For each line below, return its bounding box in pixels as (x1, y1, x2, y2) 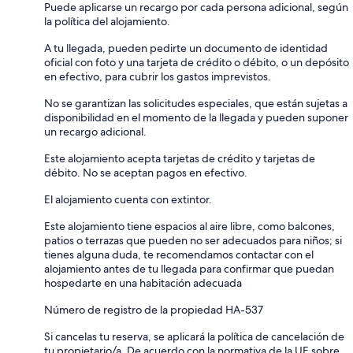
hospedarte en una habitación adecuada (44, 275, 242, 290)
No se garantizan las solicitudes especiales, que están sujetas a (44, 95, 347, 110)
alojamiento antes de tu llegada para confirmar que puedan (44, 261, 334, 276)
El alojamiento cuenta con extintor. (44, 191, 212, 206)
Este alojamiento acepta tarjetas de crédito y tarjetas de (44, 150, 315, 165)
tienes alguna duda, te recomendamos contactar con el (44, 247, 314, 262)
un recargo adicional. (44, 124, 147, 139)
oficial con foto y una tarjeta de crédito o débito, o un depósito (44, 54, 349, 69)
